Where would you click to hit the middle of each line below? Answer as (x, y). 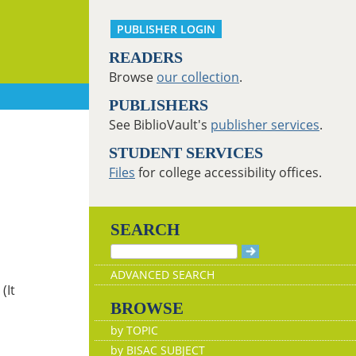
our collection (198, 77)
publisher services (265, 125)
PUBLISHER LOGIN (166, 29)
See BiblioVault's (160, 125)
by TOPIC (134, 330)
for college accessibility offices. (228, 172)
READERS (146, 57)
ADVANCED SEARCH (163, 275)
